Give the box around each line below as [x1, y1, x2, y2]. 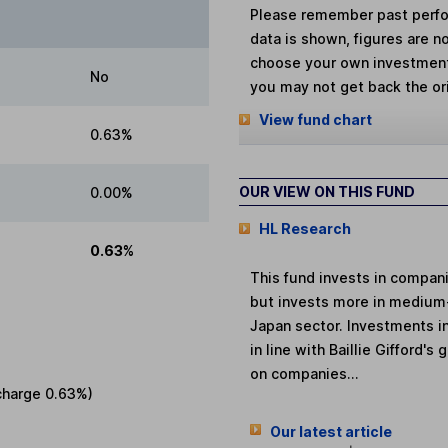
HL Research [258, 219, 351, 237]
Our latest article [269, 422, 392, 440]
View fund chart [258, 111, 372, 129]
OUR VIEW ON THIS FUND [239, 182, 415, 200]
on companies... [250, 364, 360, 382]
